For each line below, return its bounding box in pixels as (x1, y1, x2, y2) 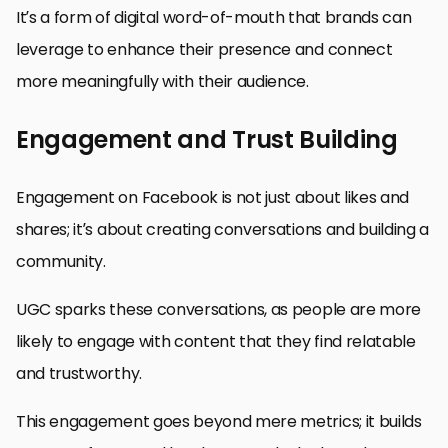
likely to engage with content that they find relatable (16, 329, 416, 353)
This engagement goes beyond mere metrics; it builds (16, 409, 422, 433)
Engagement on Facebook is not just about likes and (16, 185, 409, 209)
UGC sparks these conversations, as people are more (16, 297, 421, 321)
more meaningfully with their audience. (16, 69, 309, 93)
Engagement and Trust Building (16, 122, 398, 156)
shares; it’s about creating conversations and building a (16, 217, 430, 241)
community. (16, 249, 106, 273)
